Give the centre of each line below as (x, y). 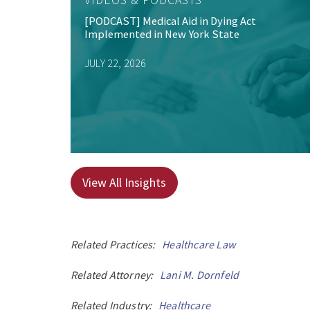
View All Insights (124, 183)
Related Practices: (117, 245)
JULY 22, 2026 (116, 63)
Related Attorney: (115, 275)
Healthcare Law (199, 245)
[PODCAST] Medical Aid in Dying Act (170, 21)
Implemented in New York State (162, 35)
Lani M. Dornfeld (200, 275)
